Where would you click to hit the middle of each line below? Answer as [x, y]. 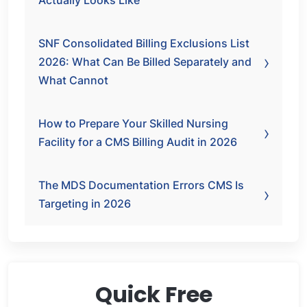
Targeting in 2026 [85, 204]
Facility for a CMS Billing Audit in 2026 [138, 142]
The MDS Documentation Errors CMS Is [141, 185]
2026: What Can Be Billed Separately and [145, 62]
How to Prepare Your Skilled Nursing [133, 123]
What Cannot [73, 80]
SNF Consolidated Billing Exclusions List [144, 43]
